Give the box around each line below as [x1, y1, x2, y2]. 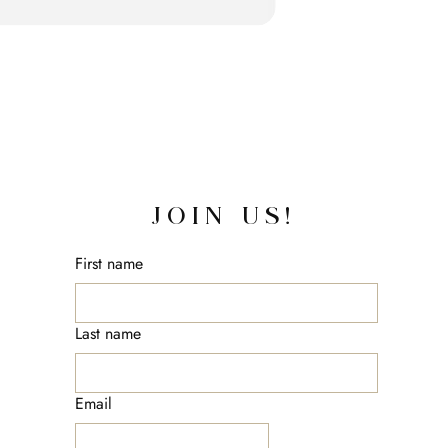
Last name [75, 321, 142, 345]
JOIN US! [151, 205, 296, 229]
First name [75, 251, 144, 275]
